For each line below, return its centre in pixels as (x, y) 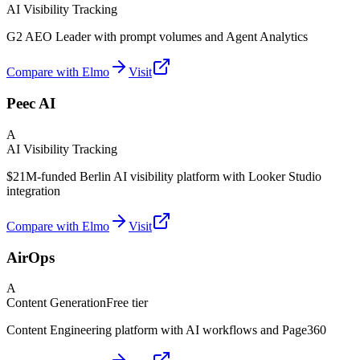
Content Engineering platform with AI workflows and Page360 (166, 330)
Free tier (127, 303)
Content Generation (56, 303)
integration (33, 190)
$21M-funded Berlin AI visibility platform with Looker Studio (164, 176)
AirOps (31, 257)
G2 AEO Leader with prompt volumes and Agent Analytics (157, 37)
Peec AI (31, 104)
